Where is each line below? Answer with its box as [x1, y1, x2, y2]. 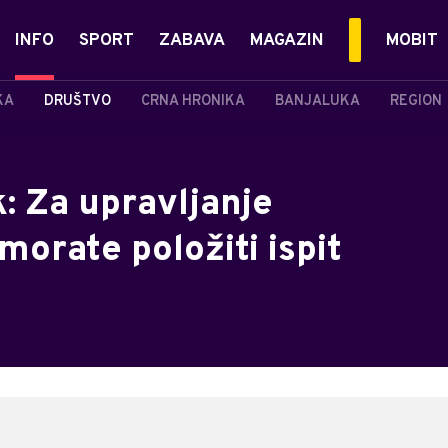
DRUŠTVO [44, 92, 111, 110]
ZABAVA [159, 30, 225, 52]
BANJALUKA [275, 92, 360, 110]
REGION [390, 92, 442, 110]
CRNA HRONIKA [141, 92, 245, 110]
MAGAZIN [250, 30, 324, 52]
